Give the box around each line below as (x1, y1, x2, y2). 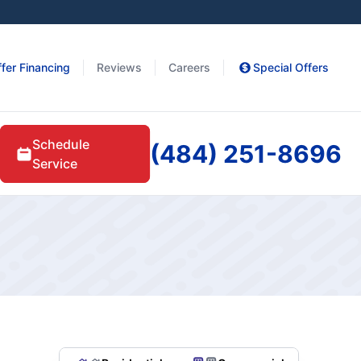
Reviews (97, 60, 142, 74)
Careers (168, 60, 210, 74)
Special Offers (253, 60, 329, 74)
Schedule (32, 135, 90, 152)
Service (32, 155, 78, 172)
